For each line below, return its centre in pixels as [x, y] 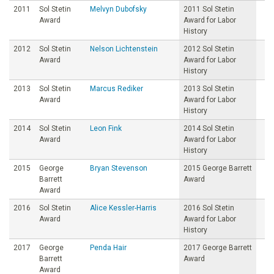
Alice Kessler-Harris [123, 208]
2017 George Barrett [218, 247]
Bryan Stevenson [119, 168]
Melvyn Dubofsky [118, 9]
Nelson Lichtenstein [124, 49]
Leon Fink [106, 128]
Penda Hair [108, 247]
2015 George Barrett [218, 168]
